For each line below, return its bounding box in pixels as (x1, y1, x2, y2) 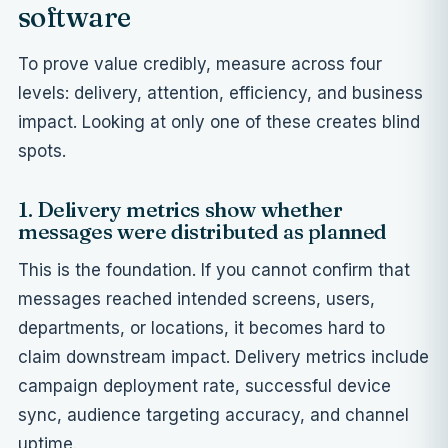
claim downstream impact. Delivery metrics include (18, 347, 429, 368)
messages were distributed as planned (18, 218, 387, 245)
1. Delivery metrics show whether (18, 196, 343, 223)
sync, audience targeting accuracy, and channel (18, 405, 409, 426)
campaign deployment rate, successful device (18, 376, 391, 397)
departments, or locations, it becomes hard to (18, 318, 385, 339)
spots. (18, 141, 66, 162)
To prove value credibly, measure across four (18, 54, 382, 75)
